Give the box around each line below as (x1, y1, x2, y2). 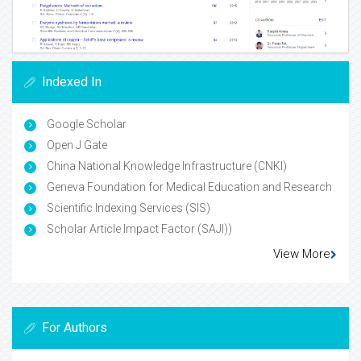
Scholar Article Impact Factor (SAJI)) (44, 222, 232, 235)
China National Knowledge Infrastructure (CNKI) (44, 159, 287, 172)
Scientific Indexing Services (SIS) (44, 201, 210, 214)
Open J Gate (44, 138, 107, 151)
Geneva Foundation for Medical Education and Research (44, 180, 332, 193)
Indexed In (42, 73, 102, 89)
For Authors (42, 319, 107, 335)
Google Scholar (44, 117, 127, 131)
